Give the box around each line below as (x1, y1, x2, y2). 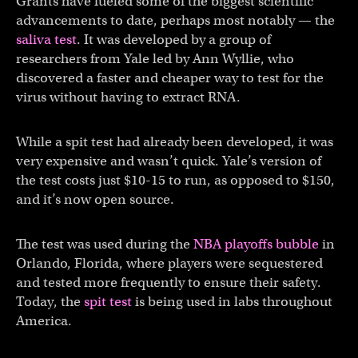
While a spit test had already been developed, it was (16, 133, 333, 150)
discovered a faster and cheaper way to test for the (16, 70, 324, 86)
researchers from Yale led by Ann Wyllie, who (16, 50, 294, 67)
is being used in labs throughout (132, 293, 332, 310)
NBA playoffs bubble (193, 236, 319, 253)
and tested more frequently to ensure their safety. (16, 274, 321, 291)
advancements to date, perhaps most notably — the (16, 12, 335, 29)
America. (16, 312, 72, 329)
